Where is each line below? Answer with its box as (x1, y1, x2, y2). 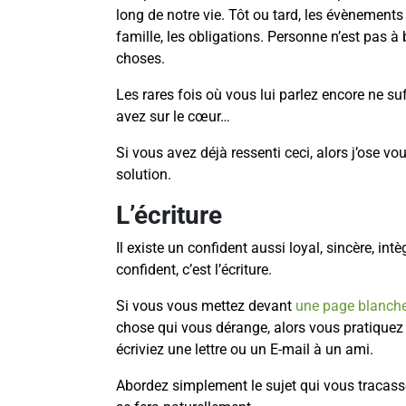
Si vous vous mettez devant (116, 297, 295, 315)
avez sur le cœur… (116, 108, 230, 126)
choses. (116, 50, 165, 68)
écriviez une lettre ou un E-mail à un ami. (116, 341, 373, 359)
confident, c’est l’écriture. (116, 261, 272, 279)
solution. (116, 166, 171, 184)
